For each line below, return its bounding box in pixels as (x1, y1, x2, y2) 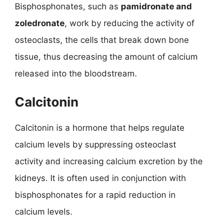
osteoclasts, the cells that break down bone (15, 35, 189, 45)
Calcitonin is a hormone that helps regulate (15, 123, 184, 133)
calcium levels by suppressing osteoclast (15, 140, 176, 149)
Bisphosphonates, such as (15, 1, 121, 11)
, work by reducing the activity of (65, 18, 194, 28)
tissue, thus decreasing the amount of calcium (15, 51, 198, 62)
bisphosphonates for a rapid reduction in (15, 190, 176, 200)
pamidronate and (121, 1, 192, 11)
